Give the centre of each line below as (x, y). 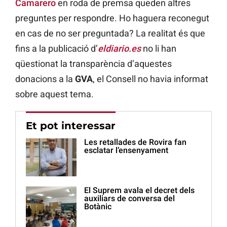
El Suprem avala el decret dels (139, 191)
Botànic (98, 207)
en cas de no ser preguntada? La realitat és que (110, 33)
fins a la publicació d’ (56, 49)
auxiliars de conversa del (129, 199)
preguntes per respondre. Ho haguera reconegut (112, 18)
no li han (159, 49)
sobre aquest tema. (54, 94)
